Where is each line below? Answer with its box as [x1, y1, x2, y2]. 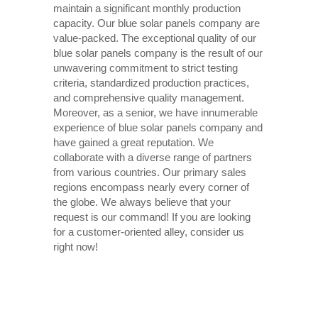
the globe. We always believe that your [53, 195, 231, 208]
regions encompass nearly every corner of [53, 180, 249, 193]
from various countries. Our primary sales [53, 165, 246, 178]
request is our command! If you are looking [53, 210, 251, 223]
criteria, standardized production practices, [53, 76, 249, 89]
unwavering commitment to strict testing [53, 61, 238, 74]
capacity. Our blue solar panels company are [53, 16, 260, 29]
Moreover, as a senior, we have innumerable [53, 106, 258, 119]
